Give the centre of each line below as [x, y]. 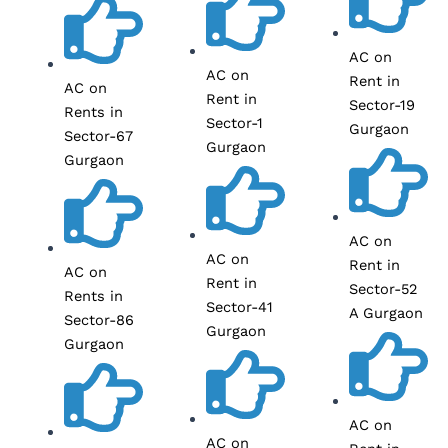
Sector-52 [384, 288]
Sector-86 [98, 319]
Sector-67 [98, 135]
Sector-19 [382, 104]
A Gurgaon [386, 312]
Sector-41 [240, 306]
